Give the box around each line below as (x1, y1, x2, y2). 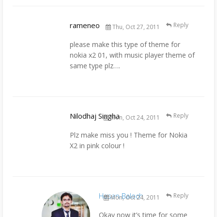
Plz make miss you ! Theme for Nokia (70, 130, 187, 140)
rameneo (70, 20, 100, 31)
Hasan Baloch (99, 191, 143, 201)
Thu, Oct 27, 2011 (111, 23, 160, 31)
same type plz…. (70, 61, 120, 71)
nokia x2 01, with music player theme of (70, 50, 195, 60)
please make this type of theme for (70, 40, 180, 49)
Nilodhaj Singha (70, 111, 120, 121)
